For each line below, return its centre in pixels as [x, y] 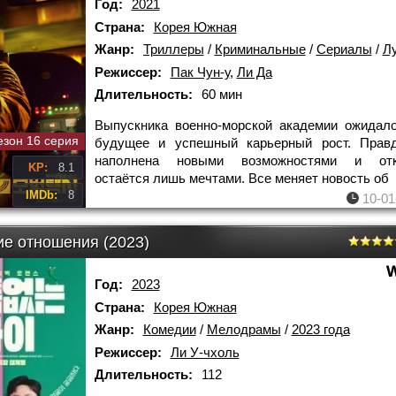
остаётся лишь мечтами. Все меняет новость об [241, 178]
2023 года [320, 329]
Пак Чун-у [200, 72]
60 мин [221, 94]
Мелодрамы [244, 329]
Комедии [169, 329]
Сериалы [344, 49]
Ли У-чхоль [205, 352]
